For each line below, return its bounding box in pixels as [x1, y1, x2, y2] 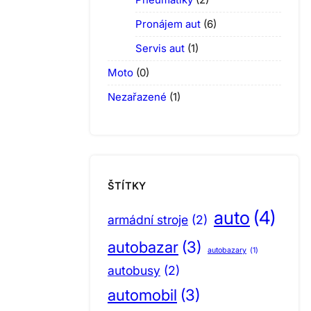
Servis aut [135, 41, 185, 55]
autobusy [108, 262, 160, 278]
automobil [108, 285, 177, 304]
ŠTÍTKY [108, 180, 146, 192]
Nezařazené [108, 90, 167, 103]
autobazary [208, 245, 246, 255]
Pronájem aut [135, 17, 201, 31]
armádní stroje [108, 212, 188, 227]
